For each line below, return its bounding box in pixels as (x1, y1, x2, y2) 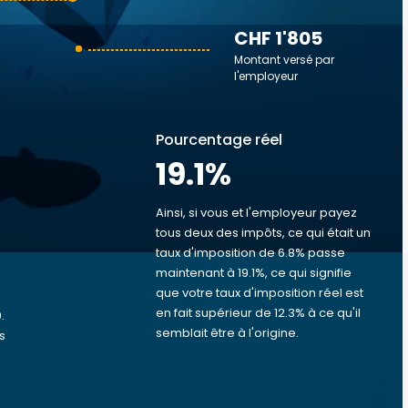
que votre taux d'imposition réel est (156, 284, 363, 301)
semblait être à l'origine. (156, 324, 299, 342)
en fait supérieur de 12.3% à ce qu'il (156, 304, 361, 321)
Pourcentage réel (156, 129, 282, 150)
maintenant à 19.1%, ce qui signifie (156, 264, 352, 281)
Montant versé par (234, 52, 334, 67)
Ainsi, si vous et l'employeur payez (156, 204, 357, 221)
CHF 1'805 (234, 25, 322, 51)
